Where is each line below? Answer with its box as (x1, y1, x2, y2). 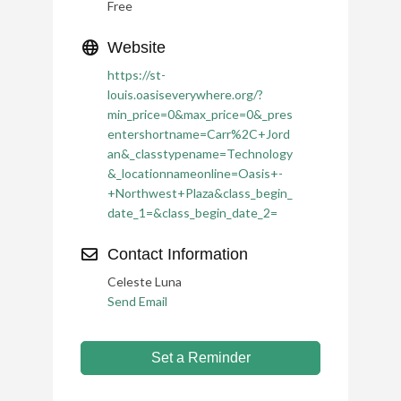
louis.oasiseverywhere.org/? (107, 87, 263, 102)
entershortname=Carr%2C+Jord (107, 126, 290, 141)
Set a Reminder (150, 350, 251, 365)
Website (107, 38, 166, 56)
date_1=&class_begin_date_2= (107, 205, 277, 220)
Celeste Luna (107, 274, 182, 289)
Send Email (107, 294, 167, 309)
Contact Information (107, 245, 248, 263)
